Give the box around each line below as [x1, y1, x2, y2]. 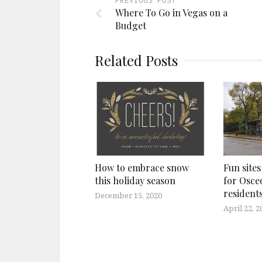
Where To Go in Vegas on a [115, 6, 227, 19]
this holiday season [95, 174, 175, 187]
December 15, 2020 [95, 190, 162, 201]
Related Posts [95, 50, 178, 70]
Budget [115, 19, 146, 32]
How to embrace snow [95, 161, 189, 174]
